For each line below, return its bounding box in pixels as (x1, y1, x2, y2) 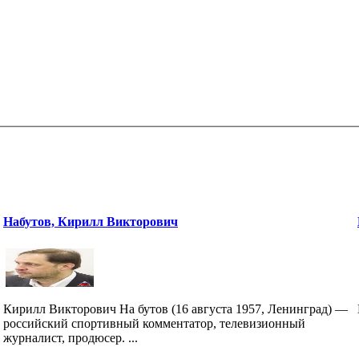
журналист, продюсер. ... (3, 330, 138, 345)
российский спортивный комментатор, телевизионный (3, 316, 305, 330)
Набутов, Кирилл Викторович (3, 214, 178, 228)
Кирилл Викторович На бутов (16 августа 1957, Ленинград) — (3, 301, 348, 316)
